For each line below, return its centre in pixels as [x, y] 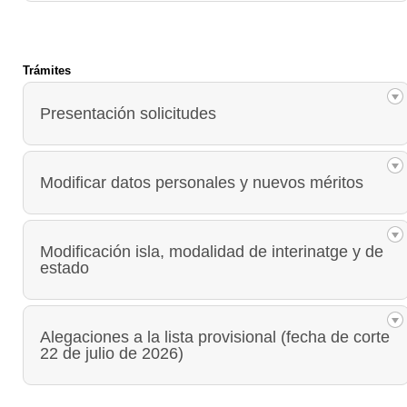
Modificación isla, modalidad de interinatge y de [212, 251]
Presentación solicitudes [128, 113]
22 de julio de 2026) [112, 353]
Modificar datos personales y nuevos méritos [202, 182]
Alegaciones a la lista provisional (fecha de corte [215, 337]
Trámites [47, 70]
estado [65, 268]
